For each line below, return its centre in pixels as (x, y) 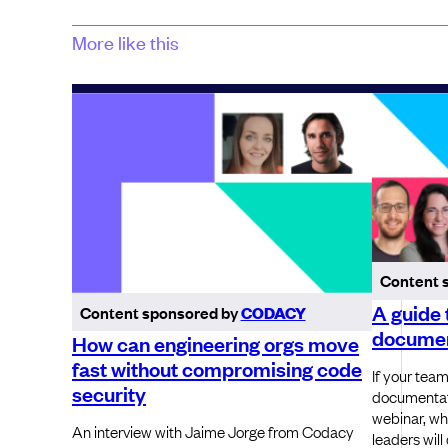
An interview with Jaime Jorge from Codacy (213, 430)
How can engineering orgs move (215, 342)
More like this (125, 42)
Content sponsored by (160, 311)
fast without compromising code (217, 367)
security (109, 392)
